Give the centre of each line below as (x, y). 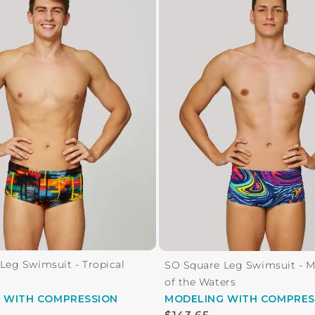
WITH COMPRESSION (61, 298)
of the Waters (200, 282)
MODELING (194, 298)
